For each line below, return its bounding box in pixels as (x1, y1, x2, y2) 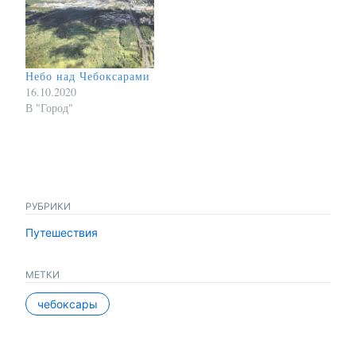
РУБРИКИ (25, 199, 71, 212)
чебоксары (37, 296, 98, 311)
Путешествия (25, 225, 98, 239)
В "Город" (25, 99, 73, 115)
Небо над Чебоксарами (25, 68, 150, 83)
